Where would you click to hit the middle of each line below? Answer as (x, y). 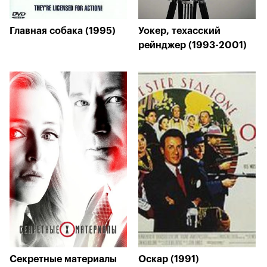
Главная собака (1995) (63, 31)
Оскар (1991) (169, 259)
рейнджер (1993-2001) (193, 45)
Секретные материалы (63, 259)
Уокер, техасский (179, 31)
